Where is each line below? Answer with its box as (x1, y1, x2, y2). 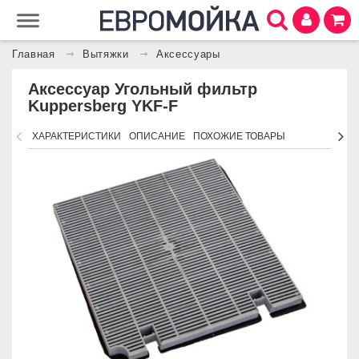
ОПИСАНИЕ (129, 131, 185, 142)
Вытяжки (83, 49, 129, 60)
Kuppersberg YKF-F (28, 97, 178, 115)
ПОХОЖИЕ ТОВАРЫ (193, 131, 285, 142)
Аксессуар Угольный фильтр (28, 80, 257, 98)
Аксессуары (156, 49, 220, 60)
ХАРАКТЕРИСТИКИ (32, 131, 121, 142)
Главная (12, 49, 55, 60)
